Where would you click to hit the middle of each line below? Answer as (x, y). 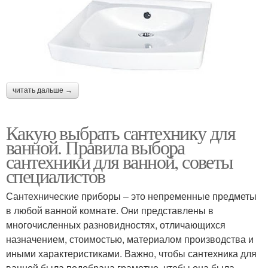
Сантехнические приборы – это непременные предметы (131, 196)
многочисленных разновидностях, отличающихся (116, 224)
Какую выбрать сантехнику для (121, 132)
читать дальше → (42, 90)
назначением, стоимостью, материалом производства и (130, 239)
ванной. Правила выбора (95, 147)
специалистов (56, 175)
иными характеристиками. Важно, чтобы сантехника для (131, 253)
